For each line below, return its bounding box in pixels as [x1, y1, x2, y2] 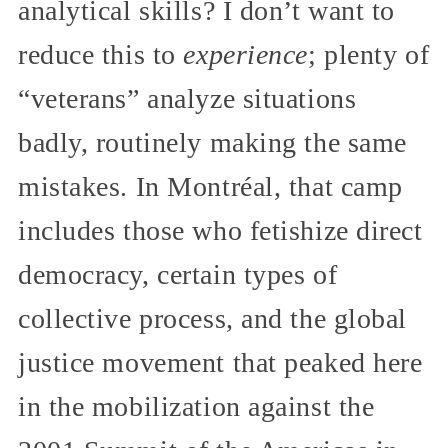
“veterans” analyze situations [18, 82, 357, 114]
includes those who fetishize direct [18, 214, 423, 246]
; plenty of [308, 38, 430, 70]
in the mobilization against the [18, 390, 375, 422]
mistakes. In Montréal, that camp [18, 170, 403, 202]
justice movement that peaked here [18, 346, 423, 378]
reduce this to [18, 38, 184, 70]
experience [183, 38, 309, 70]
